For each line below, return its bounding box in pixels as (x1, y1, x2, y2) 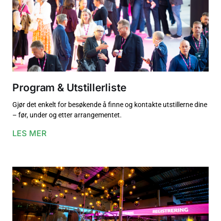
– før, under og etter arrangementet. (12, 111, 122, 119)
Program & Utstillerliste (12, 81, 126, 94)
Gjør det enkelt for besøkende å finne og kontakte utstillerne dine (12, 101, 207, 109)
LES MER (12, 128, 47, 139)
